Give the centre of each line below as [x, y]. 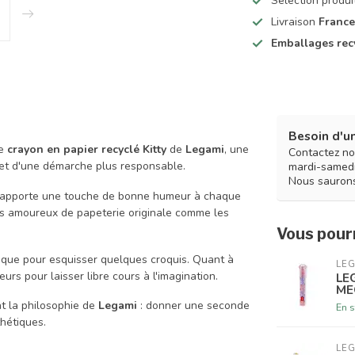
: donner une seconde [193, 306]
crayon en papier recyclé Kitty [87, 149]
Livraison [295, 22]
